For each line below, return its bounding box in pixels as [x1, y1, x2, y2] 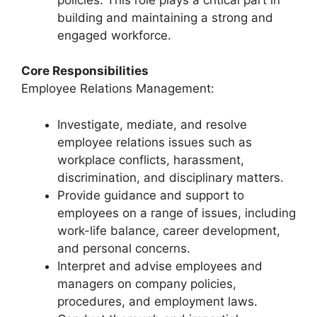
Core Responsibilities [21, 64, 149, 78]
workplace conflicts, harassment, [57, 152, 244, 167]
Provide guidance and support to [57, 188, 244, 202]
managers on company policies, [57, 276, 236, 291]
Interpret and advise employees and [57, 258, 263, 273]
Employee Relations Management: [21, 81, 214, 96]
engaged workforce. [57, 28, 171, 42]
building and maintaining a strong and [57, 10, 273, 25]
